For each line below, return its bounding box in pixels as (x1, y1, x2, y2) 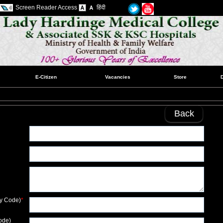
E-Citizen (35, 74, 57, 80)
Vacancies (105, 74, 131, 80)
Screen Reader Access (15, 4, 78, 11)
